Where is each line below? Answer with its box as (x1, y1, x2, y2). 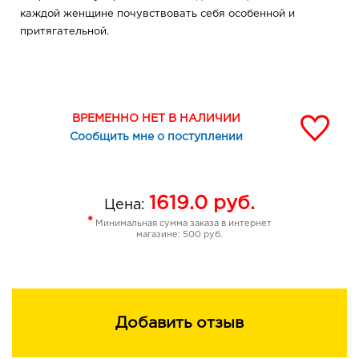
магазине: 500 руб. (136, 231, 223, 240)
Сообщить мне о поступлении (69, 132, 243, 143)
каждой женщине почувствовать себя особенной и (20, 10, 295, 19)
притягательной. (20, 27, 109, 37)
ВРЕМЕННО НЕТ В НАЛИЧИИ (71, 114, 240, 124)
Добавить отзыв (115, 316, 244, 330)
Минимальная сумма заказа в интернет (93, 220, 272, 228)
